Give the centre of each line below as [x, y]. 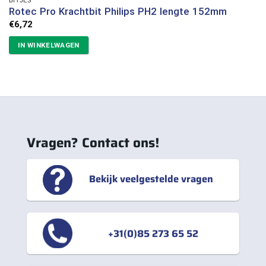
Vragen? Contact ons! [93, 142]
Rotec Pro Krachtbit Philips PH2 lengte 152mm [118, 12]
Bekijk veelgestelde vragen [151, 179]
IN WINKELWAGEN [48, 45]
